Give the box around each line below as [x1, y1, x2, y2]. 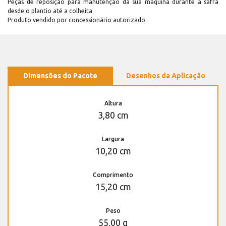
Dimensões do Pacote [23, 71, 97, 80]
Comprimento [93, 171, 133, 178]
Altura [104, 99, 122, 106]
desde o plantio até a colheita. [8, 7, 94, 14]
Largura [102, 135, 124, 142]
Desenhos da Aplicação [126, 71, 205, 80]
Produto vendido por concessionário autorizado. [8, 16, 147, 23]
